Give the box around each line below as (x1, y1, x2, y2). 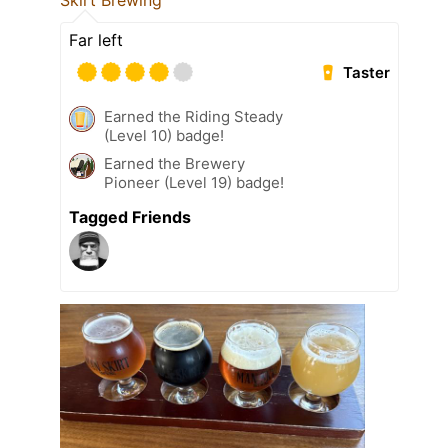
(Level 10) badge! (104, 126, 224, 146)
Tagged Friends (69, 207, 191, 228)
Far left (69, 30, 123, 51)
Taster (343, 63, 391, 83)
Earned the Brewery (104, 154, 245, 174)
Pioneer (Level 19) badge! (104, 173, 284, 193)
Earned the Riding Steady (104, 107, 283, 127)
